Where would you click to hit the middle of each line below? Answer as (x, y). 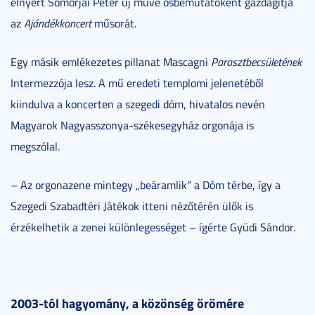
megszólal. (35, 147)
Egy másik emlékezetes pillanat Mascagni (111, 62)
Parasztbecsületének (256, 62)
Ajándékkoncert (58, 24)
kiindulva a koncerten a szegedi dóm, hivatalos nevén (138, 104)
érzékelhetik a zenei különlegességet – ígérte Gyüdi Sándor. (153, 227)
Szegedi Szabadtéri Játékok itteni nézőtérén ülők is (132, 206)
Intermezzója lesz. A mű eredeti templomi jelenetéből (137, 83)
